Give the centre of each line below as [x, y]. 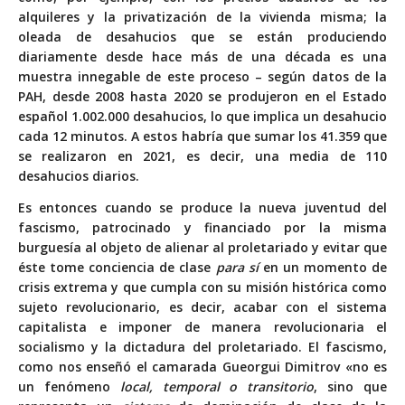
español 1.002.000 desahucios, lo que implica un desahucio [202, 116]
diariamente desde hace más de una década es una [202, 56]
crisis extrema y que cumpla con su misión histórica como [202, 287]
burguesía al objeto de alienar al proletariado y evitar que [202, 247]
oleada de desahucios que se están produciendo [202, 36]
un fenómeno [69, 386]
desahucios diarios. [79, 175]
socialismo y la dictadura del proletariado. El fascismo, [202, 346]
